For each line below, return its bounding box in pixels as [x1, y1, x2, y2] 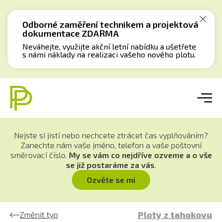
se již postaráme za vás [66, 160, 155, 169]
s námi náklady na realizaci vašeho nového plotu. [22, 50, 196, 59]
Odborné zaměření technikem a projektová [22, 19, 198, 30]
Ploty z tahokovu [138, 209, 212, 220]
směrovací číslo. [10, 150, 69, 160]
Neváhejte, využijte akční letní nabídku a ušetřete [22, 42, 196, 51]
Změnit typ [20, 210, 58, 219]
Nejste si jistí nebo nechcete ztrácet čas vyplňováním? [14, 130, 208, 140]
